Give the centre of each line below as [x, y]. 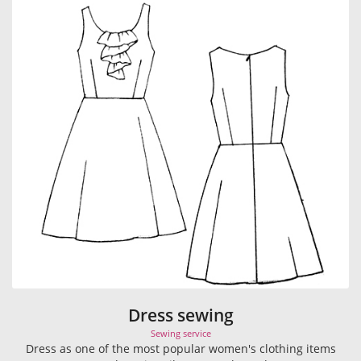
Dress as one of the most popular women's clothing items [180, 349]
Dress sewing [180, 315]
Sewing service [180, 334]
